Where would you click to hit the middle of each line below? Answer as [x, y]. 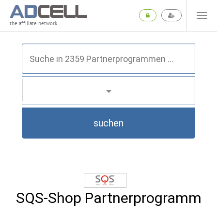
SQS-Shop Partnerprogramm [108, 198]
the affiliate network [33, 23]
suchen [108, 123]
